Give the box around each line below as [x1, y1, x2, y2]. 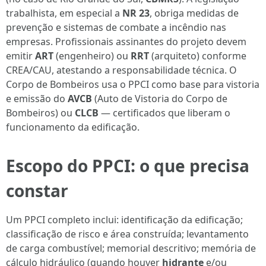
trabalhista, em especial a [6, 7, 122, 20]
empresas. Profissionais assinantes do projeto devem [6, 35, 246, 48]
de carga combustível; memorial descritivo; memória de [6, 242, 256, 255]
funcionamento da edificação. [6, 121, 140, 134]
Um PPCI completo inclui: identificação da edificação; [6, 213, 243, 226]
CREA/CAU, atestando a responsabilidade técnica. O [6, 64, 237, 77]
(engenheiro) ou [53, 49, 131, 62]
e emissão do [6, 92, 68, 105]
